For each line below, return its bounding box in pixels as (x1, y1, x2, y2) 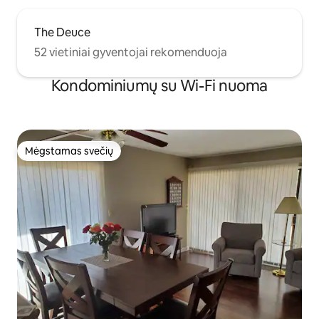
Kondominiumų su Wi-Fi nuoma (51, 75, 268, 96)
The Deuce (34, 25, 90, 40)
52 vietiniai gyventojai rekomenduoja (34, 45, 227, 60)
